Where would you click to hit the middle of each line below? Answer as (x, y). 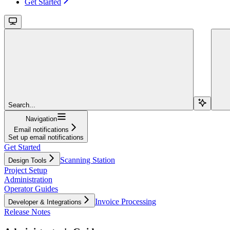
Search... (22, 105)
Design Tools (27, 160)
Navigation (41, 119)
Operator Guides (31, 188)
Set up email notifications (46, 137)
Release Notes (27, 212)
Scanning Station (88, 160)
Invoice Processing (126, 201)
